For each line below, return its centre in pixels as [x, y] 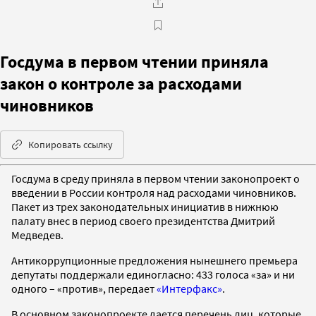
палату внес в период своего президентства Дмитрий [143, 220]
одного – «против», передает [84, 288]
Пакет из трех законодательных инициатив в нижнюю [145, 206]
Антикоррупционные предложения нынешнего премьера [154, 260]
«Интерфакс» [189, 288]
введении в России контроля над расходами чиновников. [154, 192]
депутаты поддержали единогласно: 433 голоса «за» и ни [153, 274]
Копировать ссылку [71, 144]
